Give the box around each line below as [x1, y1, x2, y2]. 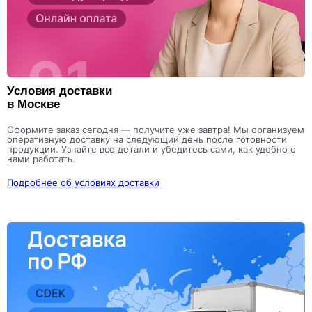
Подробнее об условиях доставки [7, 177, 159, 189]
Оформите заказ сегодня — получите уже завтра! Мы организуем [7, 124, 304, 136]
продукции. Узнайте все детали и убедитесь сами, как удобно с [7, 143, 295, 155]
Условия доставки [7, 84, 112, 98]
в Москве [7, 97, 60, 111]
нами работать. [7, 153, 75, 165]
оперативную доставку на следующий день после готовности [7, 134, 287, 146]
